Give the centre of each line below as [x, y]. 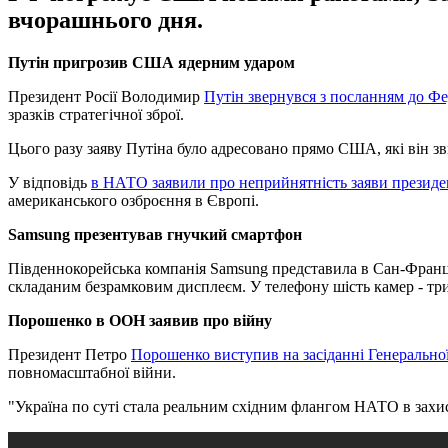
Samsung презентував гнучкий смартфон [155, 234]
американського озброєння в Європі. [133, 200]
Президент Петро [69, 354]
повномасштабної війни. [92, 372]
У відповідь [49, 182]
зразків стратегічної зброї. [96, 114]
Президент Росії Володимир [106, 96]
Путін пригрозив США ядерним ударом [151, 62]
